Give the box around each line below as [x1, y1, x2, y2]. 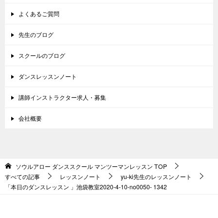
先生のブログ [18, 30, 54, 38]
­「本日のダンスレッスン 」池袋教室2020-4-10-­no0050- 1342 [5, 182, 167, 191]
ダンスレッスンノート [18, 72, 77, 80]
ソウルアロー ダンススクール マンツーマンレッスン [16, 162, 153, 170]
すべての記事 [5, 172, 40, 181]
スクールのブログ [18, 51, 65, 59]
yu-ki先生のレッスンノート [121, 172, 192, 181]
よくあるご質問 [18, 9, 59, 18]
